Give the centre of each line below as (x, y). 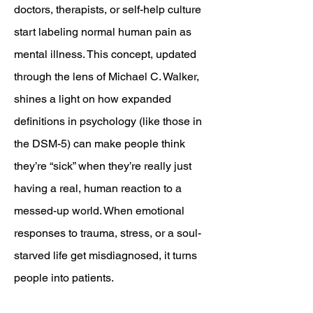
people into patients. (64, 278)
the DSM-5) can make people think (100, 144)
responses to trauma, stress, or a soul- (108, 233)
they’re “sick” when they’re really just (103, 166)
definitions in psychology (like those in (108, 121)
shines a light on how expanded (93, 99)
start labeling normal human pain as (103, 32)
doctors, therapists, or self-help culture (108, 9)
